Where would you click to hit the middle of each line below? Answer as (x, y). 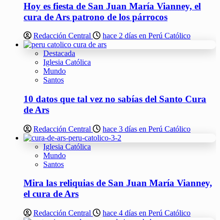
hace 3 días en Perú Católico (147, 129)
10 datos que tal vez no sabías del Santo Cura (115, 99)
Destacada (59, 54)
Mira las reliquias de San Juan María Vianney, (118, 183)
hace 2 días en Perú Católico (147, 36)
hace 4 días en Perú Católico (147, 213)
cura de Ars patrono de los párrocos (96, 17)
